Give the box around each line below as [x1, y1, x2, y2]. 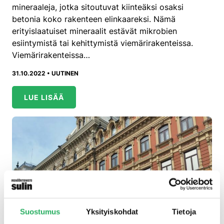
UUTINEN [51, 69, 78, 77]
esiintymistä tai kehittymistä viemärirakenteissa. [12, 37, 193, 48]
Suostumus [19, 207, 60, 216]
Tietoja [172, 207, 196, 216]
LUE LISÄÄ [24, 92, 64, 101]
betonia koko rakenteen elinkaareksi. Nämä [12, 13, 175, 24]
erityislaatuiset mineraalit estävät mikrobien [12, 25, 177, 36]
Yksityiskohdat [85, 207, 138, 216]
